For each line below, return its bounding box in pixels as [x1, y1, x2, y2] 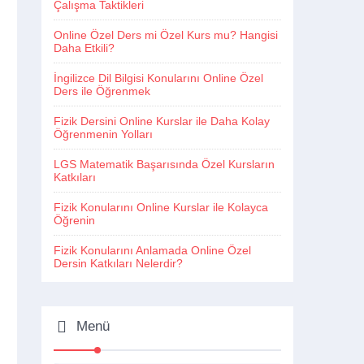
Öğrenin [54, 214, 95, 227]
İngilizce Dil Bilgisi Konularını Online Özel [54, 71, 263, 84]
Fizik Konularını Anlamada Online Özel [54, 244, 251, 257]
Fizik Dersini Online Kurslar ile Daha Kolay [54, 115, 270, 128]
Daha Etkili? [54, 41, 115, 54]
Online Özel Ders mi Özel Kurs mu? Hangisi [54, 28, 278, 41]
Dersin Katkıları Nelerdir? [54, 257, 183, 270]
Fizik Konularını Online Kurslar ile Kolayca [54, 201, 268, 214]
